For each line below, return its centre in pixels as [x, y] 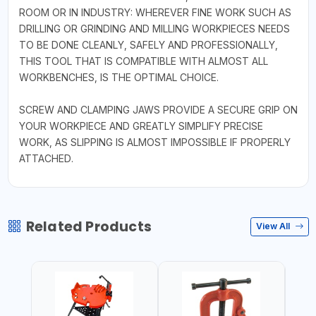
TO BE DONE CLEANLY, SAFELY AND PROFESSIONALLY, [148, 44]
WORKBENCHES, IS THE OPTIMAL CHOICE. [119, 77]
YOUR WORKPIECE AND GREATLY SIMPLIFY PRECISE [141, 126]
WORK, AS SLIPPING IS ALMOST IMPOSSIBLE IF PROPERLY [154, 142]
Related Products [89, 226]
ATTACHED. [46, 158]
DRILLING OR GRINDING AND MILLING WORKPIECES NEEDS [154, 28]
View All [274, 226]
